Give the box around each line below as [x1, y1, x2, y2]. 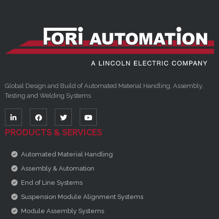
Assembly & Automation [21, 165, 94, 173]
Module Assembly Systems [21, 207, 104, 215]
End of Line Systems [21, 179, 83, 187]
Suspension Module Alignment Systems [21, 193, 143, 201]
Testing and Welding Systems [5, 92, 91, 100]
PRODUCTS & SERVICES [5, 127, 102, 138]
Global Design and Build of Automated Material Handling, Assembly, [5, 82, 203, 90]
